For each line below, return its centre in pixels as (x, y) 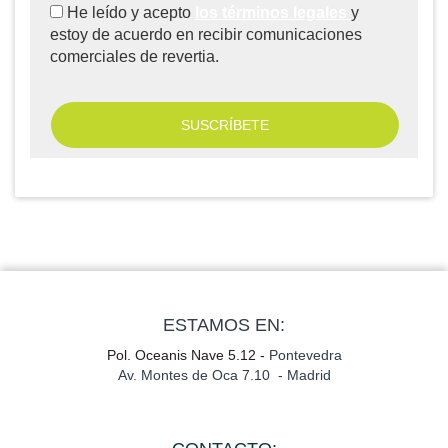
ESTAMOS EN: (224, 325)
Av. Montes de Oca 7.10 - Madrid (224, 375)
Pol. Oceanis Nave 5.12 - (187, 355)
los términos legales (271, 12)
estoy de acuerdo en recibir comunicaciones (206, 34)
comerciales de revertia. (134, 56)
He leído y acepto (129, 12)
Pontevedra (305, 355)
